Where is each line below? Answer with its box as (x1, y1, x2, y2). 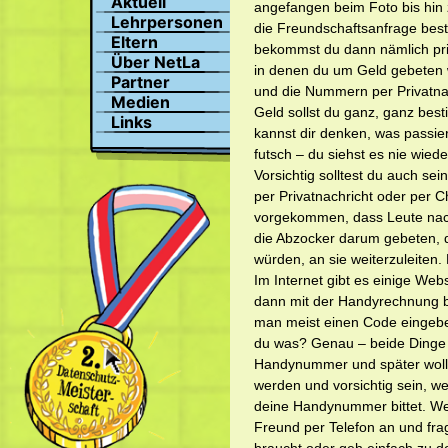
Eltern (111, 32, 158, 52)
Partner (111, 72, 170, 92)
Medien (111, 92, 170, 112)
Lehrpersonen (111, 12, 223, 32)
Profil (43, 25, 83, 45)
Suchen (43, 5, 98, 25)
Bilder (43, 45, 86, 65)
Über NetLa (111, 52, 200, 72)
